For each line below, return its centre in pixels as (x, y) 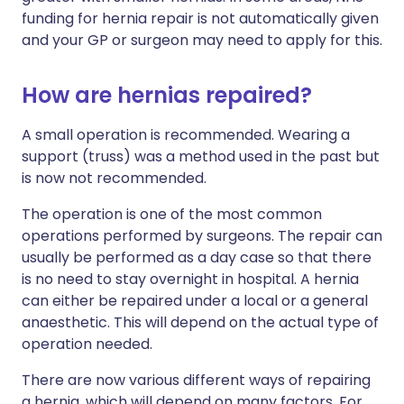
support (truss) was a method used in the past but (201, 156)
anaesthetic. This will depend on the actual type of (200, 322)
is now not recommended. (114, 178)
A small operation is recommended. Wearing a (186, 135)
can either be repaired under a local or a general (195, 301)
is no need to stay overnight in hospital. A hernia (190, 279)
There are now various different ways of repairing (196, 380)
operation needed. (87, 344)
